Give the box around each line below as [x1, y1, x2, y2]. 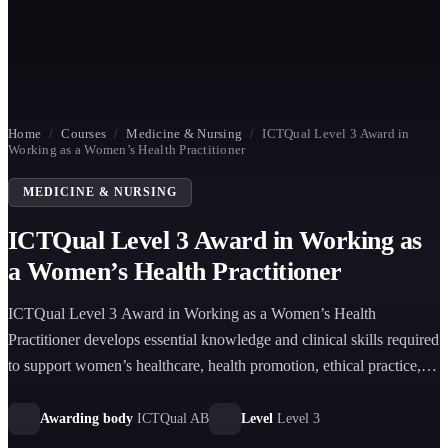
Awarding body [40, 411, 133, 426]
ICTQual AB [137, 411, 209, 426]
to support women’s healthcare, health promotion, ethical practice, [8, 357, 421, 374]
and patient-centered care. [8, 383, 169, 400]
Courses [61, 126, 107, 141]
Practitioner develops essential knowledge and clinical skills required [8, 331, 439, 348]
